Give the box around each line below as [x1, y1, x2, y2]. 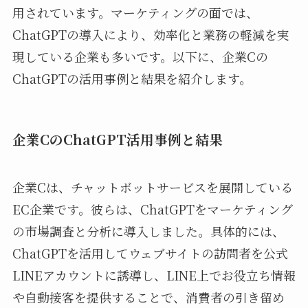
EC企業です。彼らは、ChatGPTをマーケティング [12, 199, 293, 218]
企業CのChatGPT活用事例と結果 [12, 129, 223, 150]
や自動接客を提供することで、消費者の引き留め [12, 287, 285, 306]
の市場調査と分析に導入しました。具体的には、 [12, 221, 285, 240]
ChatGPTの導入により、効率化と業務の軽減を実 [12, 25, 289, 44]
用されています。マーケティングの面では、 [12, 3, 258, 22]
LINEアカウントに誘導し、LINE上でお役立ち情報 [12, 265, 296, 284]
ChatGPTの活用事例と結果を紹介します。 [12, 69, 252, 88]
